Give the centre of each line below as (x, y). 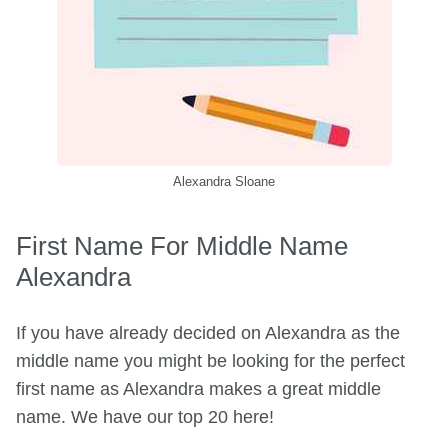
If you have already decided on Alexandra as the (208, 333)
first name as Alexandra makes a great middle (198, 389)
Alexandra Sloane (224, 182)
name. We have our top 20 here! (145, 417)
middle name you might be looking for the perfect (210, 361)
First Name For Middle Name (182, 246)
